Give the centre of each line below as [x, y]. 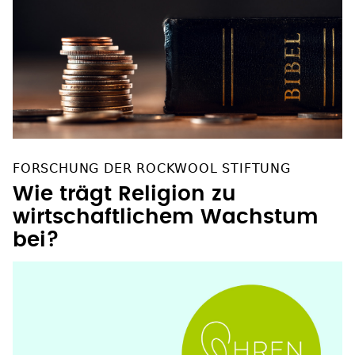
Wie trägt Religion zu [124, 194]
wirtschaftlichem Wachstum [166, 217]
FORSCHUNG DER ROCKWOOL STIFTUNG [152, 168]
